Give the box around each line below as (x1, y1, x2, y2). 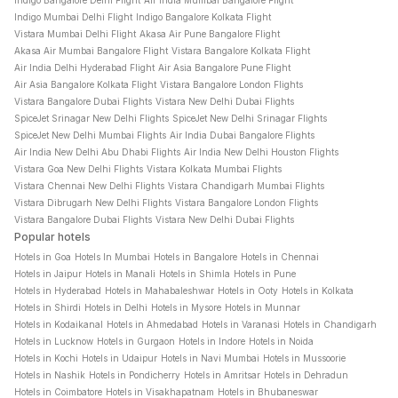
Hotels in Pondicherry (89, 370, 180, 380)
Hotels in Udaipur (82, 353, 157, 363)
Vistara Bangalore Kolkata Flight (171, 45, 310, 56)
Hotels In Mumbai (75, 251, 150, 262)
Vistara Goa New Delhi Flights (14, 163, 143, 174)
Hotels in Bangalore (154, 251, 237, 262)
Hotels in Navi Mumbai (161, 353, 259, 363)
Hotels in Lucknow (14, 336, 93, 346)
